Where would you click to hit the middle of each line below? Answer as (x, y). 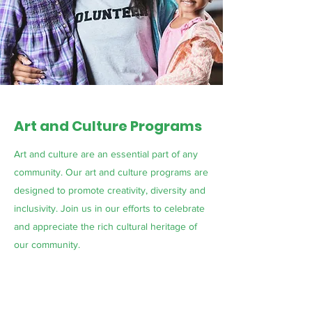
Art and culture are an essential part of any (106, 154)
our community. (47, 244)
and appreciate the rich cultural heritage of (106, 226)
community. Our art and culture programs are (111, 172)
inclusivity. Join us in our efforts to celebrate (109, 208)
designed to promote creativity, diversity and (110, 190)
